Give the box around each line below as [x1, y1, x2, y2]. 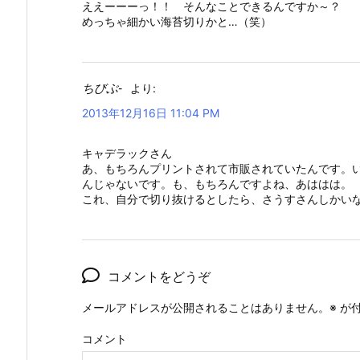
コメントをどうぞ [108, 268, 211, 285]
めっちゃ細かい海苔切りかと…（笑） [82, 14, 272, 29]
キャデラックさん [82, 146, 172, 161]
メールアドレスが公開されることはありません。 [82, 301, 329, 315]
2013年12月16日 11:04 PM [82, 106, 219, 121]
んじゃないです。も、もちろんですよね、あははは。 [82, 177, 352, 191]
